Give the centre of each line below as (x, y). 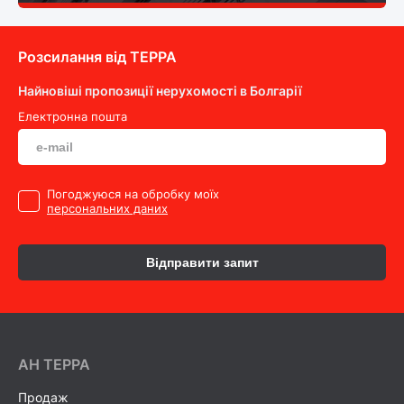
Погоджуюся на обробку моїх (133, 194)
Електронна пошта (73, 117)
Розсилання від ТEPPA (97, 57)
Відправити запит (202, 263)
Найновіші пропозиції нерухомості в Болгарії (160, 91)
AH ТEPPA (54, 365)
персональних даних (107, 209)
